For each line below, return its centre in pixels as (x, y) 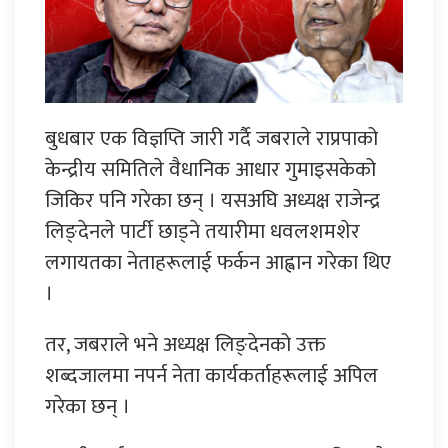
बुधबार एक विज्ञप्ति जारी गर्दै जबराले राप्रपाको (211, 138)
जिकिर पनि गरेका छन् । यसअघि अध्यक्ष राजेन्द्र (212, 200)
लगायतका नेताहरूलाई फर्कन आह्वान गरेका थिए (218, 262)
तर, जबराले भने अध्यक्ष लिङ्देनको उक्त (185, 344)
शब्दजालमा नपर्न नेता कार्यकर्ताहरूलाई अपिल (211, 375)
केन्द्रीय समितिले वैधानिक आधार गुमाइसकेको (210, 169)
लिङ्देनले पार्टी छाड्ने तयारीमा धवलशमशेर (202, 231)
